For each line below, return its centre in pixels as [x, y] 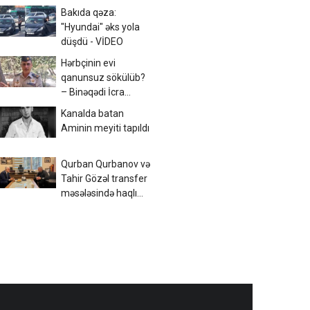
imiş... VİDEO [88, 208]
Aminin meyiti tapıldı [105, 128]
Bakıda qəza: [89, 12]
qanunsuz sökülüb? [103, 77]
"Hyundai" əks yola [100, 27]
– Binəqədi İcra [93, 92]
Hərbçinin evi [88, 63]
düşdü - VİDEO [92, 42]
